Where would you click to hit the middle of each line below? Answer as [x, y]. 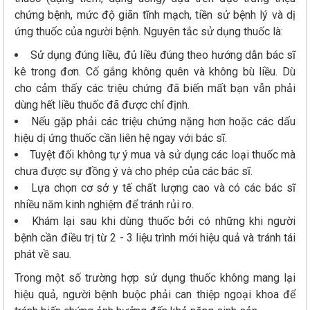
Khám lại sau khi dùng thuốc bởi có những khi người [164, 221]
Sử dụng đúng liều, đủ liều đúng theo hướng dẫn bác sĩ [163, 55]
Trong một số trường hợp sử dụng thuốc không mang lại [155, 278]
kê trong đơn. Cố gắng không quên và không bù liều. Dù [155, 72]
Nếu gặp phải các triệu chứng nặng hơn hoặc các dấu [163, 122]
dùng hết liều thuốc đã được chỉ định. [105, 105]
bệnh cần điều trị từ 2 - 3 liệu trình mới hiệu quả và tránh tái [155, 238]
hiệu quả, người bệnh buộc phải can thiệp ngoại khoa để [155, 295]
